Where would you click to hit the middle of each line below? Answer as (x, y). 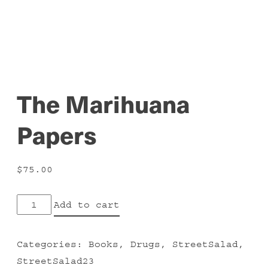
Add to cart (87, 205)
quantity (40, 252)
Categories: (53, 244)
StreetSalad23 (56, 261)
